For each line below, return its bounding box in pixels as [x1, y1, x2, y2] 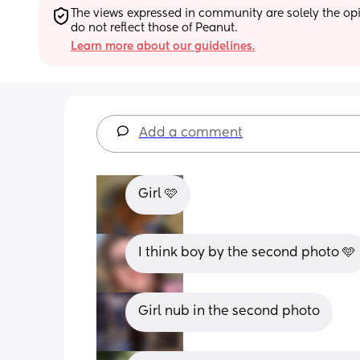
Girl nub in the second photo [138, 305, 320, 318]
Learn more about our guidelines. [71, 40, 255, 52]
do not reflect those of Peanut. [71, 22, 237, 34]
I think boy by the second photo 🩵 [138, 246, 355, 260]
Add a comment [139, 126, 243, 140]
